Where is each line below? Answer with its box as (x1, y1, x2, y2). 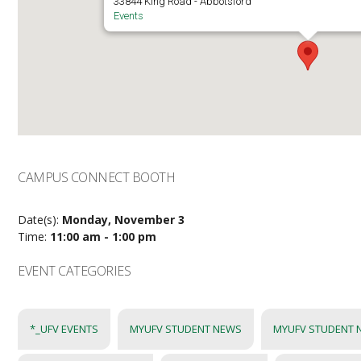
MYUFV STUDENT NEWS (130, 322, 243, 336)
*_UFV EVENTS (30, 322, 99, 336)
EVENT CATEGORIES (18, 262, 131, 280)
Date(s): (18, 212, 63, 227)
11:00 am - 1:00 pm (50, 229, 157, 244)
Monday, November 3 (62, 212, 185, 227)
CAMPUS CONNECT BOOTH (18, 168, 176, 186)
